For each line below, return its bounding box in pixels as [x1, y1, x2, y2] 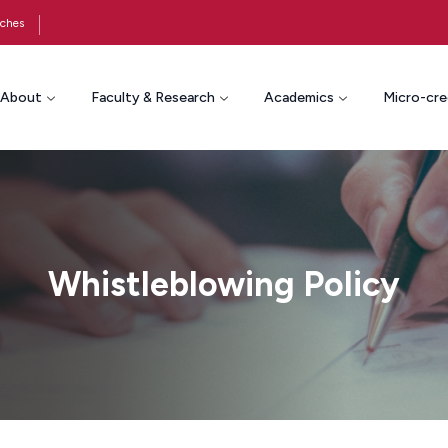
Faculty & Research [90, 88, 215, 106]
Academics [263, 88, 334, 106]
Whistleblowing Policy [48, 263, 400, 305]
